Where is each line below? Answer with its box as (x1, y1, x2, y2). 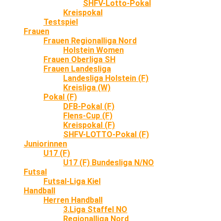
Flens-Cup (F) (63, 110, 112, 120)
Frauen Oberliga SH (43, 54, 115, 64)
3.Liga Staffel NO (63, 204, 127, 214)
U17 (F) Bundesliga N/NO (63, 157, 154, 167)
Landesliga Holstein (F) (63, 73, 148, 83)
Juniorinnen (24, 139, 67, 148)
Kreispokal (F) (63, 120, 115, 130)
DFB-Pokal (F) (63, 101, 114, 111)
